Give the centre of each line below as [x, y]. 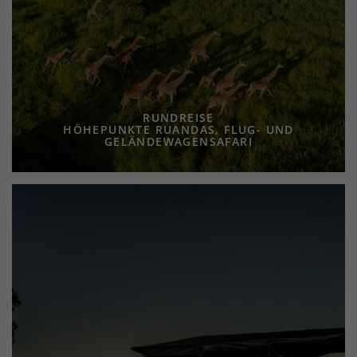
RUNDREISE [178, 118]
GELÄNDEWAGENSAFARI [178, 142]
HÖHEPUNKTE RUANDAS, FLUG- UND [178, 130]
